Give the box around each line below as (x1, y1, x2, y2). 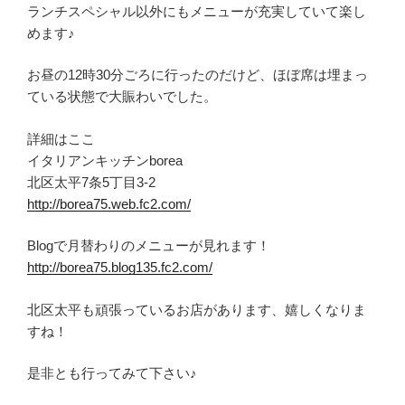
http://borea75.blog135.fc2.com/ (27, 259, 212, 276)
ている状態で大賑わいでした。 (27, 89, 217, 105)
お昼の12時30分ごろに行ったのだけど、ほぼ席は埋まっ (27, 67, 368, 83)
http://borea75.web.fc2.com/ (27, 195, 191, 212)
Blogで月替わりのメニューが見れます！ (27, 238, 270, 254)
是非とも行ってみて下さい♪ (27, 365, 197, 381)
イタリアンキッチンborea (27, 152, 183, 168)
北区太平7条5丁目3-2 (27, 174, 155, 190)
